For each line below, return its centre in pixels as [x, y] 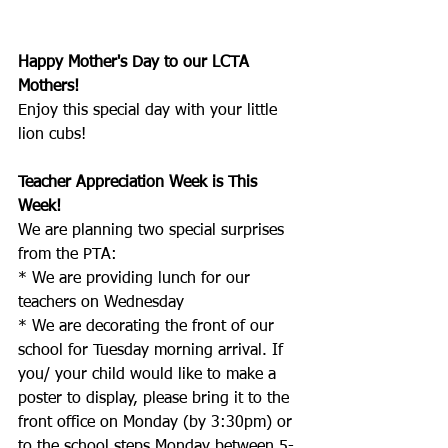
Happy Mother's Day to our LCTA [136, 63]
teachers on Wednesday [101, 303]
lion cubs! [52, 135]
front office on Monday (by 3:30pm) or [157, 423]
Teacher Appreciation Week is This [140, 183]
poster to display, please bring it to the [156, 399]
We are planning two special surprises [153, 231]
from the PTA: [70, 255]
